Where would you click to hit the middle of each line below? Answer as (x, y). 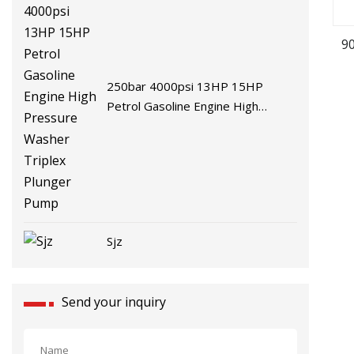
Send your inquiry (114, 301)
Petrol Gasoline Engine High (183, 106)
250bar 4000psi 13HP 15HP (185, 87)
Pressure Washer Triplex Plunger (198, 126)
